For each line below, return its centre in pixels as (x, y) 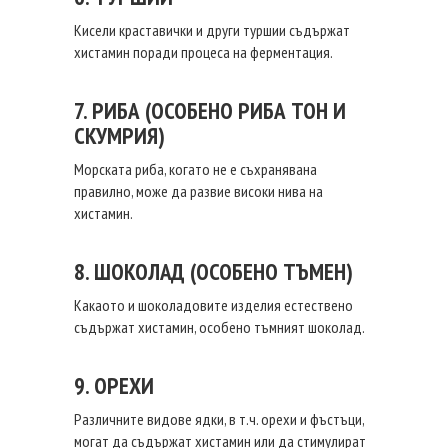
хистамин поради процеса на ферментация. (203, 52)
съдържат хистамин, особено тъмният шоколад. (219, 327)
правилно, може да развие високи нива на (198, 191)
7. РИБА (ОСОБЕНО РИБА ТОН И (210, 110)
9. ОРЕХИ (114, 385)
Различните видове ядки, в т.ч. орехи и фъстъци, (219, 419)
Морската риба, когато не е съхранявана (195, 169)
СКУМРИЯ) (119, 135)
